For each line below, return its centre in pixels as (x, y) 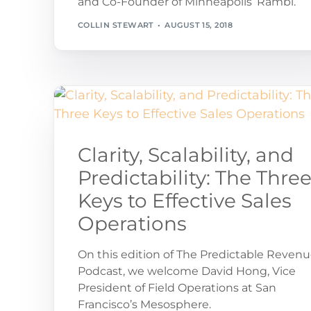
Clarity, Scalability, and (185, 154)
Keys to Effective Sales (184, 200)
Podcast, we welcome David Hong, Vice (186, 271)
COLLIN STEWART (116, 25)
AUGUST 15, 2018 (199, 25)
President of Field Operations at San (177, 287)
